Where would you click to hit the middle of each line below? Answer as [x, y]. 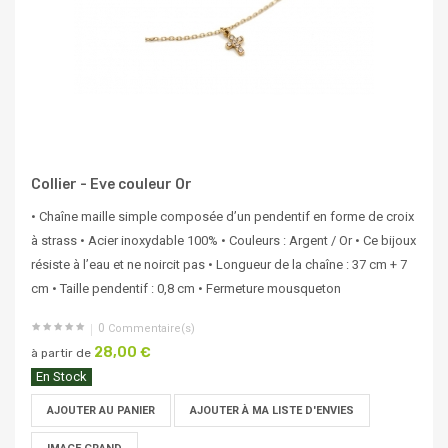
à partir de [61, 353]
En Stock [61, 377]
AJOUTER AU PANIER [101, 411]
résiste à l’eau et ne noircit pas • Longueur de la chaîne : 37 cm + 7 [219, 265]
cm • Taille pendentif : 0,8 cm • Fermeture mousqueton [186, 289]
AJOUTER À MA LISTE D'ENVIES [272, 411]
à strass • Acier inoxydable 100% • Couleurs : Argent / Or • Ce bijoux [223, 241]
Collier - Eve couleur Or [111, 185]
